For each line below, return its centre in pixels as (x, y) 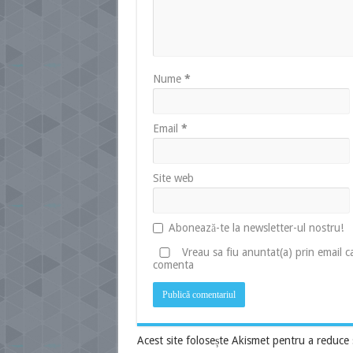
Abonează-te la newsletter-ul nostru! (256, 228)
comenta (173, 265)
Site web (173, 178)
